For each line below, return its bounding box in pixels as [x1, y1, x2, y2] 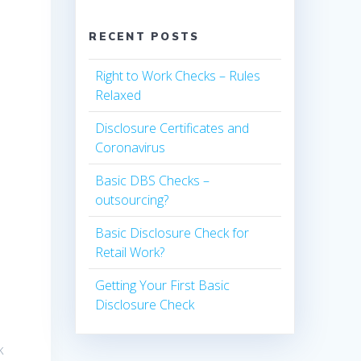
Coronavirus [95, 139, 166, 157]
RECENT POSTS [89, 30, 200, 44]
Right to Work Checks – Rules [95, 67, 261, 85]
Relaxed [95, 86, 142, 105]
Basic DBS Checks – [95, 172, 210, 190]
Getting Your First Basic [95, 276, 230, 295]
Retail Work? [95, 243, 165, 262]
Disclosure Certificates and [95, 119, 250, 138]
